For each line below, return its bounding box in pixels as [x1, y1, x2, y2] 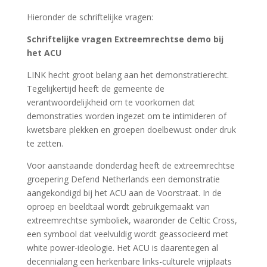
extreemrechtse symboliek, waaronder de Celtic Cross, [26, 214, 237, 226]
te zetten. [26, 137, 63, 149]
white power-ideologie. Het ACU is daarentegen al [26, 241, 218, 253]
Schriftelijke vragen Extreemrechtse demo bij [26, 33, 223, 45]
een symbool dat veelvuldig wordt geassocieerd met [26, 228, 228, 240]
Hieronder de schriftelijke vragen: [26, 11, 153, 23]
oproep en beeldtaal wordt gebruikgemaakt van [26, 200, 210, 212]
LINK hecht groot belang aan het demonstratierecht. [26, 69, 229, 80]
